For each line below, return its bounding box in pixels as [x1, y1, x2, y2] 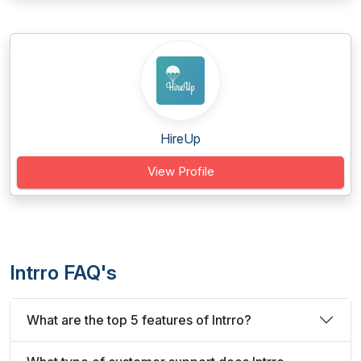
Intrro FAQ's [10, 261, 117, 284]
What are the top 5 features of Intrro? [27, 311, 251, 328]
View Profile [147, 164, 214, 179]
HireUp [160, 131, 201, 147]
